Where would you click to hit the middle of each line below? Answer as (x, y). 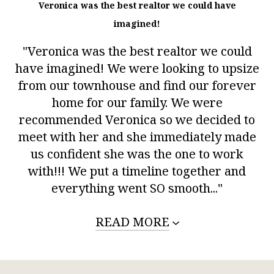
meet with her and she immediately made (137, 137)
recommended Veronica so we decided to (137, 120)
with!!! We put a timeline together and (137, 171)
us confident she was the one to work (137, 154)
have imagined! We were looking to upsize (137, 68)
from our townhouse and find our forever (137, 86)
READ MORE (132, 222)
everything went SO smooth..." (137, 188)
